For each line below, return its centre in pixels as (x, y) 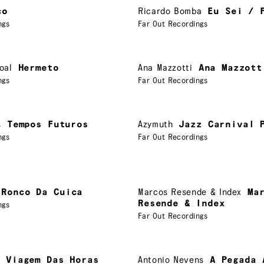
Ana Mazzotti (165, 68)
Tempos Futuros (47, 124)
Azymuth (156, 124)
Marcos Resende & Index (190, 192)
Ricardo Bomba (170, 11)
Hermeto (38, 68)
